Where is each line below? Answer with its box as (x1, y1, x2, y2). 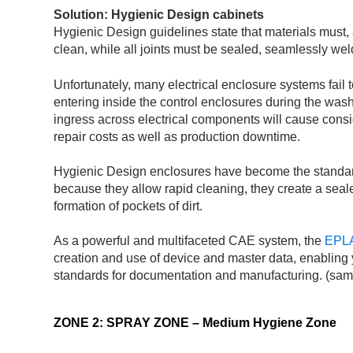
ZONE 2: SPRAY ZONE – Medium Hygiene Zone (54, 315, 336, 329)
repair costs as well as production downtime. (54, 129, 300, 143)
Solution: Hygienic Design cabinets (54, 8, 264, 22)
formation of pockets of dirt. (54, 199, 203, 213)
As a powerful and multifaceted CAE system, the (54, 234, 325, 248)
